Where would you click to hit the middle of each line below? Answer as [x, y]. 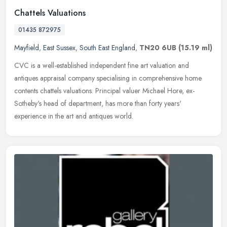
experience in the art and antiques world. [74, 116]
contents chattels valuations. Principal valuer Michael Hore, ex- [104, 90]
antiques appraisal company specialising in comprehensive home [108, 78]
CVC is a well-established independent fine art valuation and [102, 65]
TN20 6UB [158, 47]
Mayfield [27, 47]
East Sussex [59, 47]
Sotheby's [28, 103]
